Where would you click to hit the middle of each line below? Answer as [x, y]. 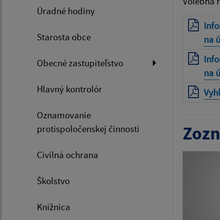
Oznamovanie [64, 115]
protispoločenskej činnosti [88, 129]
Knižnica [54, 207]
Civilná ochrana [68, 155]
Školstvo [53, 181]
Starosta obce [64, 37]
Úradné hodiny [66, 11]
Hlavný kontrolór [69, 89]
